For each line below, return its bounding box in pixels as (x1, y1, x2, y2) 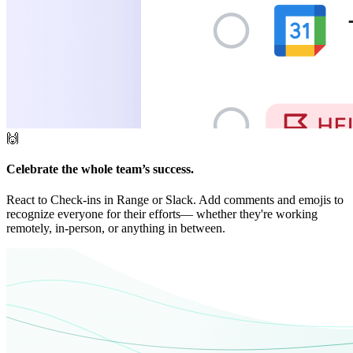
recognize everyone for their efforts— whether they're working (6, 207, 318, 221)
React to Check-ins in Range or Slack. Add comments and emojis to (6, 193, 344, 207)
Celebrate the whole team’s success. (6, 162, 194, 176)
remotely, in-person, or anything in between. (6, 221, 225, 236)
